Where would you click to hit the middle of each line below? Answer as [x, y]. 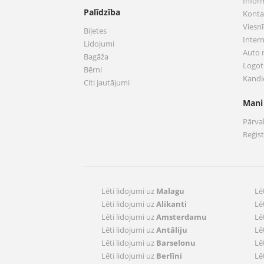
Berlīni [169, 256]
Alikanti [171, 204]
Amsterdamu [181, 217]
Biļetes [95, 31]
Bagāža [96, 57]
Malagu [170, 191]
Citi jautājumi [107, 82]
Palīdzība [102, 12]
